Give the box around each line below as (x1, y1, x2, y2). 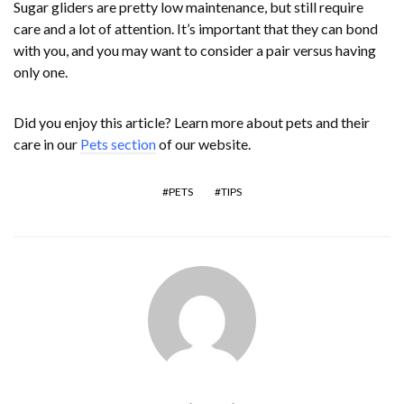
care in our (14, 135, 80, 153)
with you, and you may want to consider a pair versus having (14, 41, 376, 60)
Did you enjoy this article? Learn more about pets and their (14, 114, 370, 132)
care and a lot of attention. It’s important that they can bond (14, 20, 378, 38)
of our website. (156, 135, 251, 153)
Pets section (80, 135, 156, 153)
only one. (14, 63, 68, 81)
